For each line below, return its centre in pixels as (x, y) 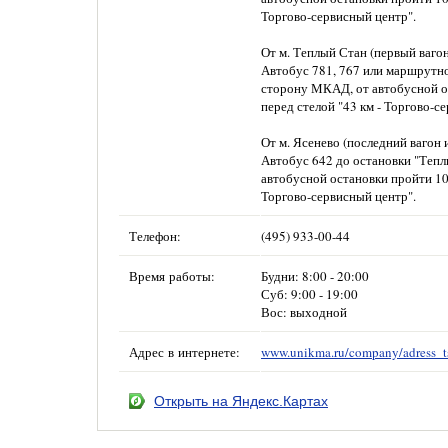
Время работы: (172, 276)
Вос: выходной (304, 312)
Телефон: (155, 236)
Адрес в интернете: (184, 352)
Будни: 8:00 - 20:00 (315, 276)
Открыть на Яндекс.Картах (241, 401)
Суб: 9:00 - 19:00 (309, 294)
